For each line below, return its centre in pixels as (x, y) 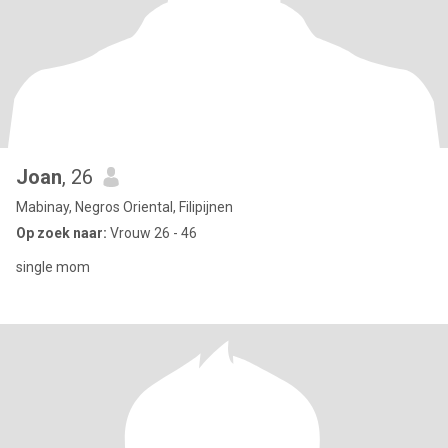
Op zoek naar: (61, 233)
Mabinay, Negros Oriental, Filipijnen (124, 207)
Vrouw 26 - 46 (152, 233)
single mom (53, 267)
